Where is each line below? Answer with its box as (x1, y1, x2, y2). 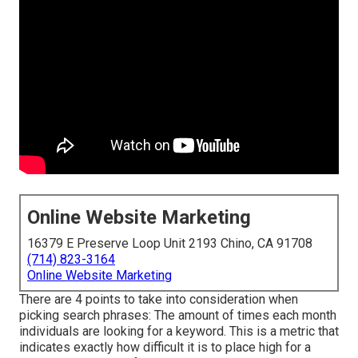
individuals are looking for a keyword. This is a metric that (19, 324, 339, 340)
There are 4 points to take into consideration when (19, 292, 298, 308)
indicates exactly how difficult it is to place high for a (19, 340, 311, 356)
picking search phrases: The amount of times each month (19, 308, 336, 324)
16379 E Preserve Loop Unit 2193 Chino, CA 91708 (27, 236, 312, 252)
